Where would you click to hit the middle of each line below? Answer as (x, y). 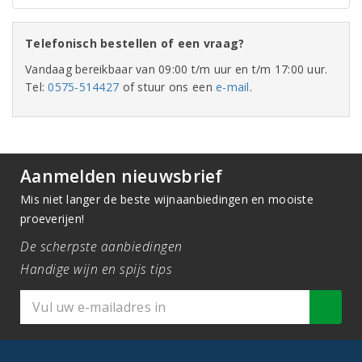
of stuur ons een (168, 87)
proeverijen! (53, 219)
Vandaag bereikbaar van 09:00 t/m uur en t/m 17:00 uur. (177, 69)
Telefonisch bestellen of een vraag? (135, 43)
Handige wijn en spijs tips (96, 269)
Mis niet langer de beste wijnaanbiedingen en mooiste (167, 199)
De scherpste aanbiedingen (101, 246)
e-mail (233, 87)
